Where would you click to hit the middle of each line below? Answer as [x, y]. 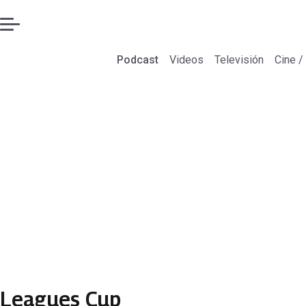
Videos [186, 60]
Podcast [137, 60]
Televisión [239, 60]
